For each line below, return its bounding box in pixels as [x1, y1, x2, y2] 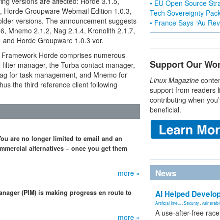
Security [184, 200, 199, 206]
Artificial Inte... [155, 200, 181, 206]
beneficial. [150, 105, 181, 114]
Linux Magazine [150, 75, 199, 85]
